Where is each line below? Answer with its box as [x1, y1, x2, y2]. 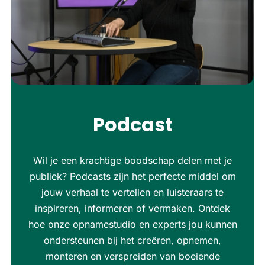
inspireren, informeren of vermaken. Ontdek [35, 202, 230, 214]
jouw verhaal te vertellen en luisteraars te [41, 186, 224, 198]
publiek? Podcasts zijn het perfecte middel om [29, 170, 236, 182]
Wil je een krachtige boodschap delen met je [33, 154, 232, 166]
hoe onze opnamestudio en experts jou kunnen [28, 218, 237, 230]
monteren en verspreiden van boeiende [45, 250, 220, 262]
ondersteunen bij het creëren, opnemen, [44, 234, 221, 246]
